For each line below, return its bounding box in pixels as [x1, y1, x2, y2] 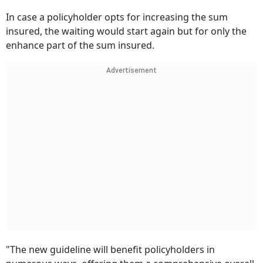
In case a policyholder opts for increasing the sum [6, 11, 228, 24]
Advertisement [106, 66, 157, 75]
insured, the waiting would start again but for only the [6, 25, 247, 38]
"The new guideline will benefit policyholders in [6, 243, 215, 257]
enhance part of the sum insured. [6, 39, 154, 52]
